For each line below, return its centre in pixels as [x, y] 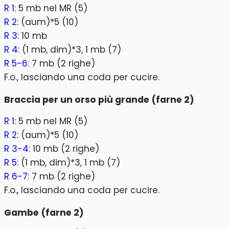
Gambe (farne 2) [44, 212]
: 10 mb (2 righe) [64, 149]
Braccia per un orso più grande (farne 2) [99, 99]
